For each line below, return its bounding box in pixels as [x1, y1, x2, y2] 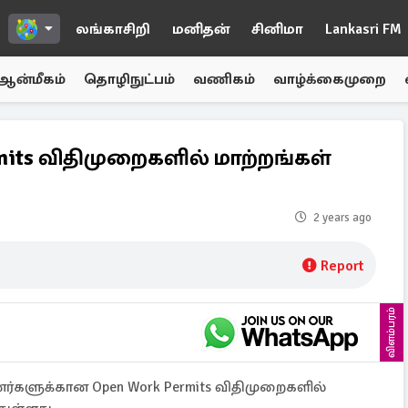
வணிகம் [193, 70, 255, 88]
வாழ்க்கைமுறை [273, 70, 386, 88]
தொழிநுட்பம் [84, 70, 175, 88]
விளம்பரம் [384, 307, 398, 358]
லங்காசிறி [76, 20, 150, 38]
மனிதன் [172, 20, 229, 38]
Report [321, 257, 363, 275]
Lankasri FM [325, 20, 402, 38]
